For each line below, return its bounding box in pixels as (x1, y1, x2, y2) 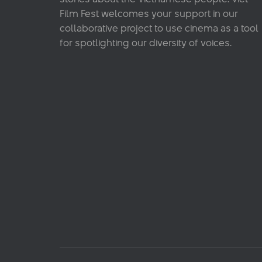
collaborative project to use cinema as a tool (60, 21, 258, 35)
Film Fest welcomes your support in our (60, 6, 238, 20)
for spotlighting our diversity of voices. (60, 36, 232, 50)
